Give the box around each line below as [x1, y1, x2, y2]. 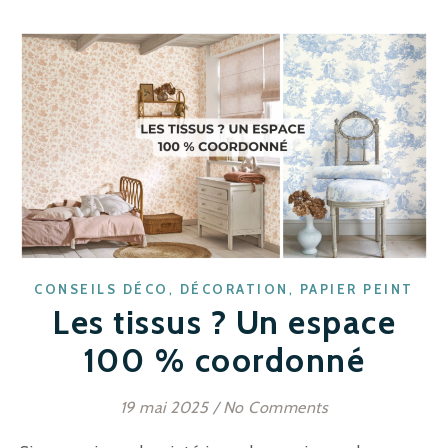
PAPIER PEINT [299, 281, 414, 298]
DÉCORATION [179, 281, 289, 298]
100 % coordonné [82, 340, 366, 381]
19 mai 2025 [119, 398, 209, 418]
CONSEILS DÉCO [34, 281, 169, 298]
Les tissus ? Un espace [52, 302, 396, 343]
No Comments [222, 398, 329, 418]
